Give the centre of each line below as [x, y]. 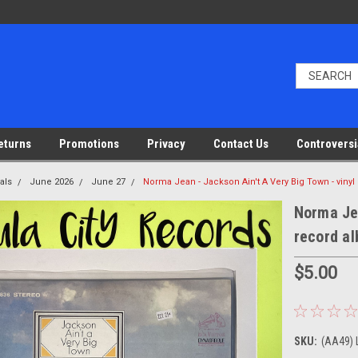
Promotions [89, 144]
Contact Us [241, 144]
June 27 [109, 182]
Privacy [166, 144]
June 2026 [52, 182]
